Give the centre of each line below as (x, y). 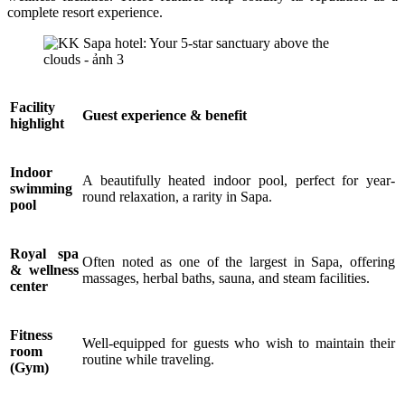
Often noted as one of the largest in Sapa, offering (239, 262)
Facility (33, 108)
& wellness (44, 270)
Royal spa (44, 254)
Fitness (31, 335)
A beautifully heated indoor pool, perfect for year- (239, 181)
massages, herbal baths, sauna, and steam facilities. (226, 278)
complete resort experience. (85, 13)
